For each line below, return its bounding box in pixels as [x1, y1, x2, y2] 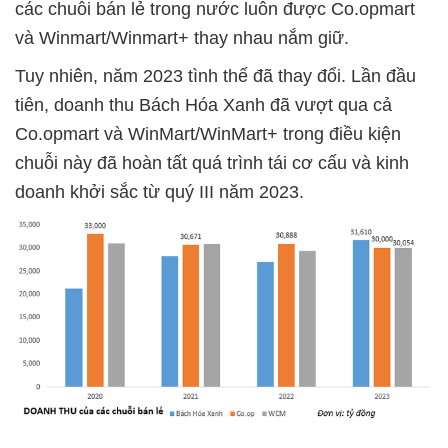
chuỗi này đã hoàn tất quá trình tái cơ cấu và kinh [15, 153, 409, 173]
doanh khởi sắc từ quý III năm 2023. [15, 182, 304, 202]
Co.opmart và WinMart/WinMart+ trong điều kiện [15, 124, 401, 144]
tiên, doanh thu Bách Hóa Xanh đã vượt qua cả [15, 95, 392, 115]
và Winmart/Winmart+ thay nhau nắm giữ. [15, 28, 349, 48]
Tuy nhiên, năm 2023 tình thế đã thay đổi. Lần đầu [15, 66, 416, 86]
